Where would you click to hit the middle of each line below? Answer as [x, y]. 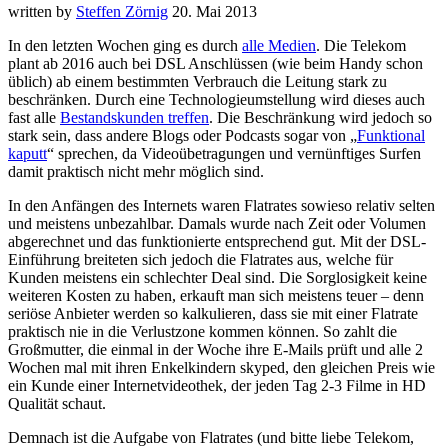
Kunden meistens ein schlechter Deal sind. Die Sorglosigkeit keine [217, 277]
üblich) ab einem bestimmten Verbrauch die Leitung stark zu [197, 81]
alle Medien [279, 45]
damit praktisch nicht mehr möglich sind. [136, 171]
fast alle [34, 117]
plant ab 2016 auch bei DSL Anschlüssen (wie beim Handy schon [215, 63]
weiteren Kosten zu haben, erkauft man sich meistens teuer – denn [216, 295]
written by [42, 11]
